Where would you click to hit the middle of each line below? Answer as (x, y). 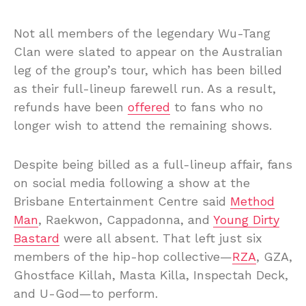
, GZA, (274, 256)
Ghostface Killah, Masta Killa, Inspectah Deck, (151, 275)
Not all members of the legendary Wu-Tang (142, 33)
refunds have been (71, 107)
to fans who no (217, 107)
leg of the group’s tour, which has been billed (148, 70)
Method (252, 201)
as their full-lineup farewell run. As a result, (145, 88)
